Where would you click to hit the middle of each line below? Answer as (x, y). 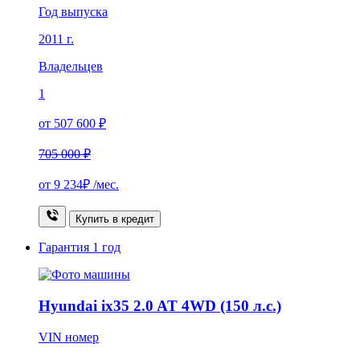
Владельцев (71, 67)
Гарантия (65, 247)
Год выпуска (73, 12)
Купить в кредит (115, 219)
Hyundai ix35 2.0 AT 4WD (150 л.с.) (160, 305)
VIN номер (69, 337)
